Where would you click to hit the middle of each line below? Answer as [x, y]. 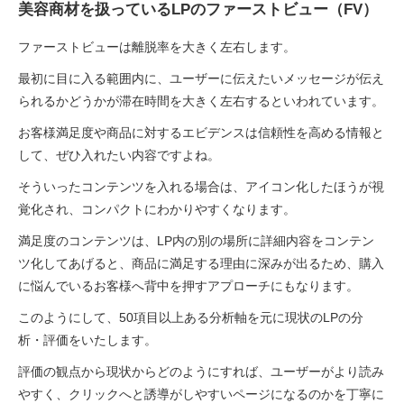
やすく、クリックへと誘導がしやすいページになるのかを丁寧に [201, 394]
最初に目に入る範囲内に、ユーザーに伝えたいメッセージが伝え [201, 78]
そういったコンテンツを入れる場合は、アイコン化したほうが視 [201, 186]
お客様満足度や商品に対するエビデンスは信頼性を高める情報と [201, 132]
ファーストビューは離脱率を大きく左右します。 [157, 46]
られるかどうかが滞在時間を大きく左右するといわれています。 [201, 101]
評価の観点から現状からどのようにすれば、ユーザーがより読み [201, 371]
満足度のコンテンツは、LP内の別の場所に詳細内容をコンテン [196, 240]
